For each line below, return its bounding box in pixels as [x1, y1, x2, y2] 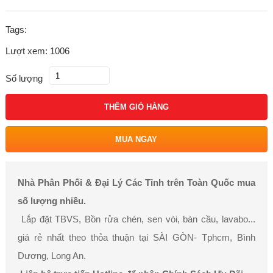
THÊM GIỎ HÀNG [104, 102, 169, 112]
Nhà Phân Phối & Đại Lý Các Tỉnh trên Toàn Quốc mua [17, 177, 256, 188]
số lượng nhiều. [17, 196, 86, 206]
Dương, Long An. [17, 250, 88, 261]
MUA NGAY [115, 135, 158, 144]
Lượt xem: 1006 [5, 46, 69, 56]
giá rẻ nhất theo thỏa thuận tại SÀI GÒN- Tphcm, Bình [17, 232, 256, 243]
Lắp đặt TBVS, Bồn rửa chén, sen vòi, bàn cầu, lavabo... [17, 214, 256, 224]
